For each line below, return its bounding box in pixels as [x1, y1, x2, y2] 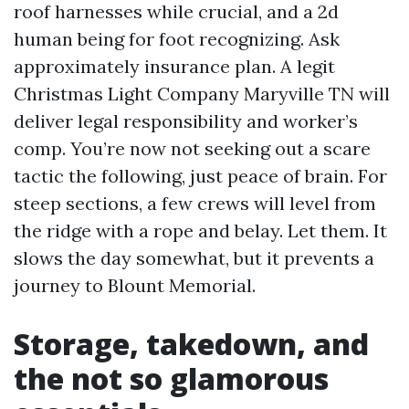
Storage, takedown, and [14, 324, 369, 364]
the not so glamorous [14, 359, 329, 399]
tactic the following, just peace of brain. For [14, 164, 387, 188]
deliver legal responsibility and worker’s [14, 110, 358, 133]
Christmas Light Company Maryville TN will [14, 82, 390, 106]
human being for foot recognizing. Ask [14, 27, 340, 51]
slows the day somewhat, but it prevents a [14, 246, 374, 270]
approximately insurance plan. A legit [14, 55, 335, 79]
